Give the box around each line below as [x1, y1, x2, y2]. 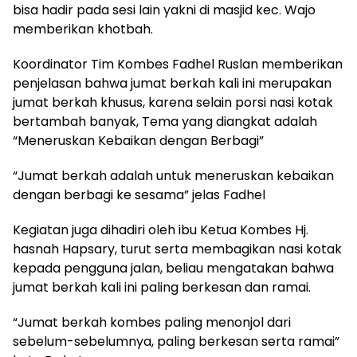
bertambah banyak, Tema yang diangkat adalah [13, 112, 317, 131]
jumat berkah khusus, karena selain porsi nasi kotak [13, 93, 333, 112]
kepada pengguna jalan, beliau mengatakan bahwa [13, 259, 334, 278]
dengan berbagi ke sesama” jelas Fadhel [13, 186, 265, 205]
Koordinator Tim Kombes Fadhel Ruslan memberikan [13, 55, 343, 74]
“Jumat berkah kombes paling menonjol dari [13, 313, 291, 332]
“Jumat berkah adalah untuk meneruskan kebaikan [13, 167, 334, 186]
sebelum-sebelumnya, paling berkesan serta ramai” [13, 332, 339, 351]
